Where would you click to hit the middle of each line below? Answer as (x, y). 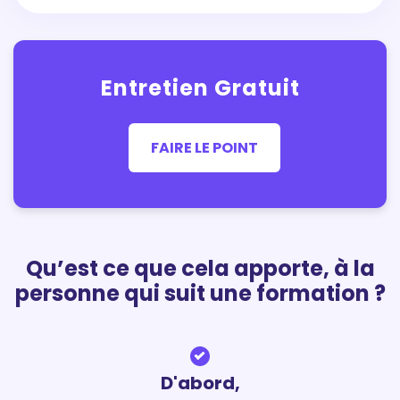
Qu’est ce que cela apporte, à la (200, 269)
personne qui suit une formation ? (200, 294)
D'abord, (200, 383)
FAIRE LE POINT (204, 147)
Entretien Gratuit (200, 88)
